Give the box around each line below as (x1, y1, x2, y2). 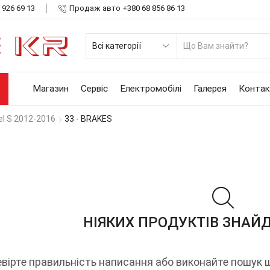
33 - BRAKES (64, 113, 112, 124)
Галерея (193, 83, 227, 94)
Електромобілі (119, 83, 181, 94)
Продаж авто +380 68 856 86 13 (69, 4, 185, 13)
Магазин (32, 83, 69, 94)
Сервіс (80, 83, 108, 94)
